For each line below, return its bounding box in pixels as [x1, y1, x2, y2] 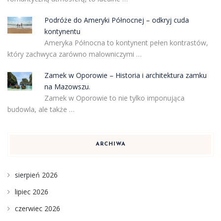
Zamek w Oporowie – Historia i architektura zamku [44, 71, 207, 80]
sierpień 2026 [15, 170, 58, 180]
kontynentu [44, 27, 80, 36]
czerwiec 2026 [15, 204, 60, 213]
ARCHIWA [95, 142, 126, 147]
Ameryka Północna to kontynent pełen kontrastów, [44, 38, 208, 47]
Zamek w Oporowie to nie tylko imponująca [44, 93, 184, 103]
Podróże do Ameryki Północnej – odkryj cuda [44, 15, 189, 25]
